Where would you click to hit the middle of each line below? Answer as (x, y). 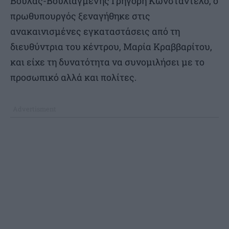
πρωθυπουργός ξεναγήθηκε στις (80, 16)
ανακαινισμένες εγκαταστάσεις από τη (95, 31)
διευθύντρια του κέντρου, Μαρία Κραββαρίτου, (111, 47)
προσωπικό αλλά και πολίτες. (73, 77)
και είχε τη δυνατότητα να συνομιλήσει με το (107, 62)
